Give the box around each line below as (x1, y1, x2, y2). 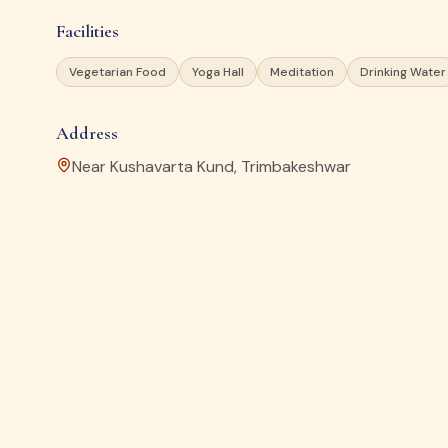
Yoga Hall (192, 64, 244, 80)
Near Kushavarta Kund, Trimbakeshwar (72, 156, 351, 177)
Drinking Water (360, 64, 446, 80)
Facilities (56, 20, 119, 42)
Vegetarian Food (69, 64, 166, 80)
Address (56, 122, 118, 144)
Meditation (270, 64, 334, 80)
